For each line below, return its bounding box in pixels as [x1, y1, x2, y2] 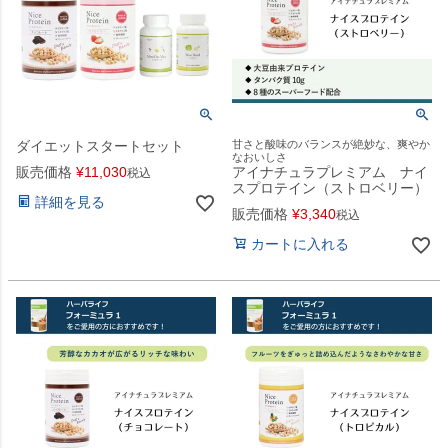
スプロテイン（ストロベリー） [232, 180, 428, 197]
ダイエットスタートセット [16, 138, 184, 155]
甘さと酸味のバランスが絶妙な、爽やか [232, 138, 430, 151]
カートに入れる [251, 236, 349, 253]
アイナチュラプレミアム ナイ [232, 164, 428, 181]
